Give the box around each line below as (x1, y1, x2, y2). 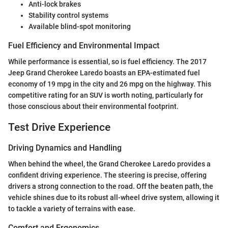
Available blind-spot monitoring (28, 22, 131, 31)
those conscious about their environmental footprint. (8, 102, 179, 111)
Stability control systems (28, 11, 108, 20)
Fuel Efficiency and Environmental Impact (8, 41, 159, 51)
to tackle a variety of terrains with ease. (8, 204, 135, 213)
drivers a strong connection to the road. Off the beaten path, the (8, 182, 213, 190)
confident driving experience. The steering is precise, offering (8, 170, 207, 179)
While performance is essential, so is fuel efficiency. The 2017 (8, 58, 207, 66)
